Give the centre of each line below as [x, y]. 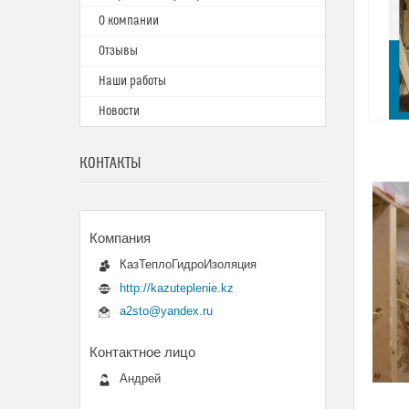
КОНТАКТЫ [110, 163]
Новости [119, 111]
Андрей [140, 379]
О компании [129, 21]
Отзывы [118, 51]
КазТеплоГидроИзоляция [188, 264]
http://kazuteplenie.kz [177, 288]
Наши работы [132, 81]
